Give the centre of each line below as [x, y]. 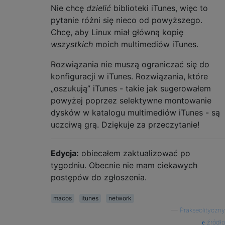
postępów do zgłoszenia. [99, 177]
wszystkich [72, 44]
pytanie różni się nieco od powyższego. [127, 20]
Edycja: [65, 153]
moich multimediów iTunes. [146, 44]
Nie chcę [69, 8]
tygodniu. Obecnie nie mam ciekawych [124, 165]
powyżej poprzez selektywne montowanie [131, 100]
